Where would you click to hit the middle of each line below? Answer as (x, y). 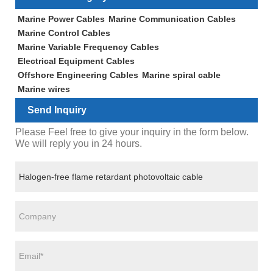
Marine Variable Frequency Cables (88, 47)
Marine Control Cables (64, 33)
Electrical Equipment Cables (76, 61)
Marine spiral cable (181, 75)
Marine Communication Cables (172, 19)
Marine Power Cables (61, 19)
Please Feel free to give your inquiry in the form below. (132, 132)
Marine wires (44, 89)
